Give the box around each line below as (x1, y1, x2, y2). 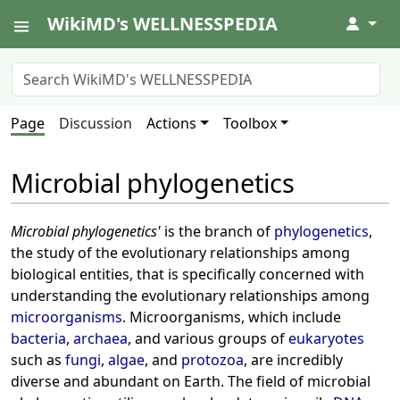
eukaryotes (288, 329, 364, 349)
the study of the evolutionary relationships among (11, 243, 350, 263)
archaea (73, 329, 128, 349)
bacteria (11, 329, 66, 349)
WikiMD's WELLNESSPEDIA (47, 12, 278, 36)
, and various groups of (128, 329, 288, 349)
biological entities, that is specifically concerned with (11, 264, 364, 285)
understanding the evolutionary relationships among (11, 286, 370, 306)
